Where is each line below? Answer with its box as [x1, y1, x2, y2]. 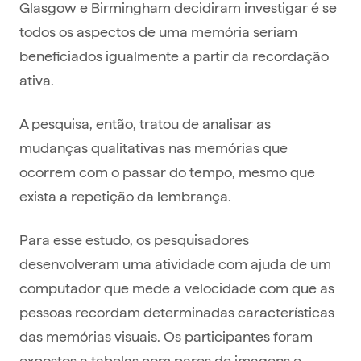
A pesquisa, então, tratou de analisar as [19, 114, 271, 133]
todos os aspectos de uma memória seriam [19, 22, 297, 41]
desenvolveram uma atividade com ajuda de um [19, 254, 331, 273]
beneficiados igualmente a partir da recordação [19, 46, 329, 65]
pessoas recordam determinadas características [19, 302, 334, 322]
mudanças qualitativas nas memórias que [19, 138, 288, 157]
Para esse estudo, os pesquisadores [19, 230, 249, 249]
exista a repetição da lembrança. [19, 186, 234, 205]
